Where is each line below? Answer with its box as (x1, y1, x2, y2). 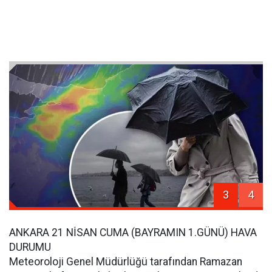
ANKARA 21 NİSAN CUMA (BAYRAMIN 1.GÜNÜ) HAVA (9, 226, 257, 239)
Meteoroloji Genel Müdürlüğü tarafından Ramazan (9, 256, 242, 268)
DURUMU (9, 241, 51, 254)
